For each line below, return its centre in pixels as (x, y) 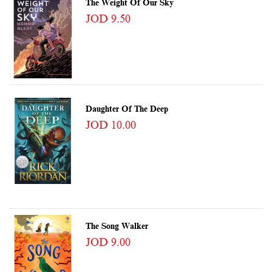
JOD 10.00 (110, 125)
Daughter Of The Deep (127, 109)
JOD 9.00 (108, 242)
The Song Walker (117, 226)
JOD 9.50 (108, 19)
